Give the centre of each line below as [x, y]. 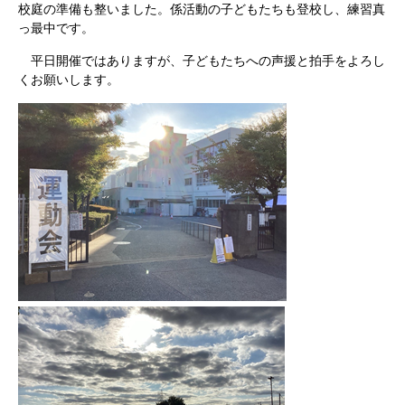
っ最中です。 [56, 28]
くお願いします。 [69, 80]
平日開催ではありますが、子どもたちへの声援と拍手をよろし [202, 61]
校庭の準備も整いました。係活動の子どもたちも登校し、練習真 [202, 9]
